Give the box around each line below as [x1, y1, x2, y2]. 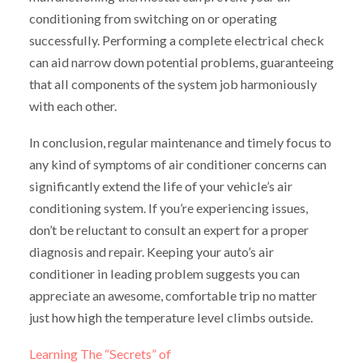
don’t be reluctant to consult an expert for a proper [28, 222, 309, 238]
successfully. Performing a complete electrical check [28, 32, 324, 49]
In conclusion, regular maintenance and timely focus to [28, 135, 331, 151]
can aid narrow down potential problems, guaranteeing [28, 54, 334, 70]
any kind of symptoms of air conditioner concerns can [28, 156, 327, 173]
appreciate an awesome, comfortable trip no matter [28, 288, 317, 304]
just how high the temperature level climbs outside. [28, 310, 313, 326]
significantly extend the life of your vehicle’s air [28, 178, 293, 194]
